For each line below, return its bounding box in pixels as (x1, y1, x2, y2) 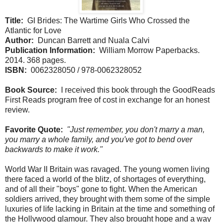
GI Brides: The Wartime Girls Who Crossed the (23, 16, 190, 25)
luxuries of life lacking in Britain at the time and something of (5, 204, 215, 213)
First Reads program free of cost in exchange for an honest (5, 95, 210, 104)
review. (5, 105, 30, 114)
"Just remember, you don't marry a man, (67, 125, 205, 134)
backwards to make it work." (5, 145, 103, 154)
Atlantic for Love (5, 26, 61, 35)
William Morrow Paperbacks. (95, 46, 200, 55)
